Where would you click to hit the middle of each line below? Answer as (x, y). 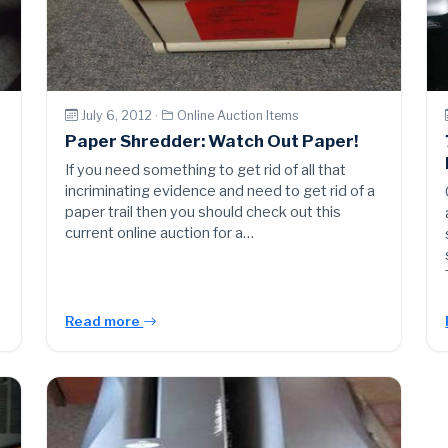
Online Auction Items (238, 115)
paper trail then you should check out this (203, 212)
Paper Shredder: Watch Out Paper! (212, 141)
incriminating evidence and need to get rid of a (220, 191)
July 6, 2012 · (121, 115)
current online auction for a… (160, 233)
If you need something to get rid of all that (206, 170)
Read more (104, 321)
